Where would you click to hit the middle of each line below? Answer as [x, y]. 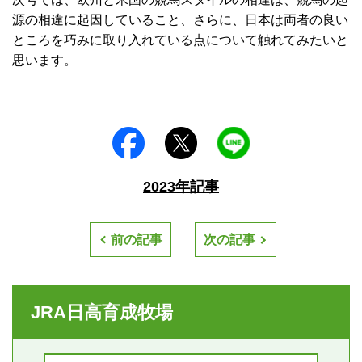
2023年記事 [181, 187]
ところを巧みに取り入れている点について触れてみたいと [180, 40]
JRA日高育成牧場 [102, 313]
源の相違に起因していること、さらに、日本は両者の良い [180, 20]
